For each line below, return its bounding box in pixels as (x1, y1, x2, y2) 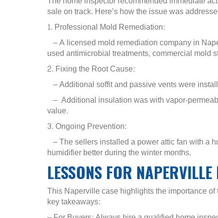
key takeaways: (47, 194, 100, 209)
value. (47, 103, 68, 118)
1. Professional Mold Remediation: (47, 19, 165, 34)
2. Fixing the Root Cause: (47, 61, 135, 76)
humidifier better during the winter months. (47, 145, 191, 160)
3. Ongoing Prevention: (47, 119, 127, 133)
